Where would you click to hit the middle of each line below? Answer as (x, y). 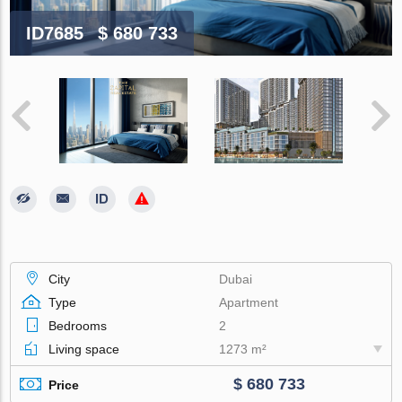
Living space (84, 350)
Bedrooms (78, 326)
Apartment (249, 303)
